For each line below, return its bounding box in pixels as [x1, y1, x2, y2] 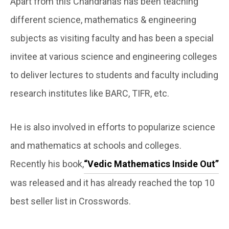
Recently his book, [10, 158, 84, 169]
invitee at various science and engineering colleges [10, 51, 217, 62]
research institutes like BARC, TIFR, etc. [10, 87, 169, 99]
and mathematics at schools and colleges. [10, 140, 181, 151]
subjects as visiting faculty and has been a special [10, 32, 214, 43]
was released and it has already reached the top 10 [10, 177, 215, 188]
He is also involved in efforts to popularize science [10, 121, 215, 132]
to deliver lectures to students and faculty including [10, 69, 218, 80]
